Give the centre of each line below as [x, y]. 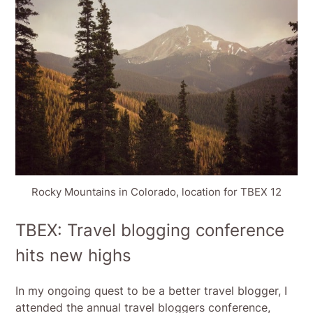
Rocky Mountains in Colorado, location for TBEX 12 [156, 192]
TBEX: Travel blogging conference [150, 231]
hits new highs [74, 256]
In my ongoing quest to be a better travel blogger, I [152, 291]
